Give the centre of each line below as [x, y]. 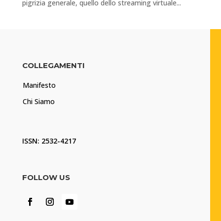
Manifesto [39, 85]
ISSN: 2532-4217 [49, 141]
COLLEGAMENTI [53, 65]
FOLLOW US [46, 177]
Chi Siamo [38, 101]
